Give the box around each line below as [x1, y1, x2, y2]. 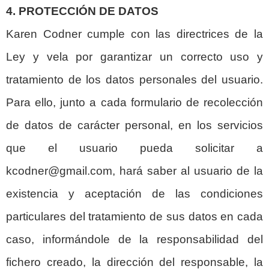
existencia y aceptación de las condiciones [6, 187, 263, 201]
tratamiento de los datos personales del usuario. [6, 73, 263, 86]
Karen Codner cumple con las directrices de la [6, 28, 263, 41]
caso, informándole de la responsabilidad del [6, 233, 263, 246]
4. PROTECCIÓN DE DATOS [6, 5, 159, 18]
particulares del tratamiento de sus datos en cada [6, 210, 263, 223]
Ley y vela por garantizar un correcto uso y [6, 50, 263, 64]
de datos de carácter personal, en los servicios [6, 119, 263, 132]
